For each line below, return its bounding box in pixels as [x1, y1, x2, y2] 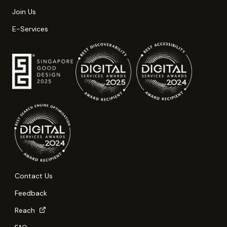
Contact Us [15, 171, 53, 180]
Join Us [12, 7, 36, 16]
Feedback [15, 188, 47, 198]
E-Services [12, 24, 48, 33]
